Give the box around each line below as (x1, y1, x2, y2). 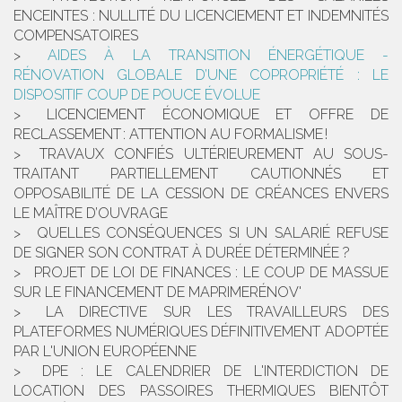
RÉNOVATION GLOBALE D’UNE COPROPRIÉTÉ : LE (13, 66, 389, 83)
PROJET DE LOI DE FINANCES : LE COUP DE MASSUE (34, 263, 389, 281)
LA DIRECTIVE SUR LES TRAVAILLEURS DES (45, 302, 389, 320)
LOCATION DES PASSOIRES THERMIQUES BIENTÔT (13, 381, 389, 399)
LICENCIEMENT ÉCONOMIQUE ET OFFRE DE (46, 105, 389, 123)
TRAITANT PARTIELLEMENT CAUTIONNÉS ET (13, 164, 389, 182)
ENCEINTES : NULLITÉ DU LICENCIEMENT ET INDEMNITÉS (13, 6, 389, 24)
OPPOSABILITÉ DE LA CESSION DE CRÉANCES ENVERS (13, 184, 389, 202)
